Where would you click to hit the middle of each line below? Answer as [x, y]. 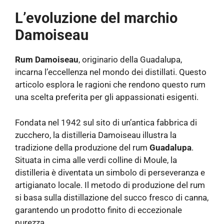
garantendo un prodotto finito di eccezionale [98, 210]
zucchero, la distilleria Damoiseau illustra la [96, 135]
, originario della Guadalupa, [130, 60]
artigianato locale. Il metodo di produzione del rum [110, 185]
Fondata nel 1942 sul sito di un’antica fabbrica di [106, 122]
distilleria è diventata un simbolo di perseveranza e [110, 172]
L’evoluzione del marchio [96, 18]
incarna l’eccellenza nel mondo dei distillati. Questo [111, 72]
